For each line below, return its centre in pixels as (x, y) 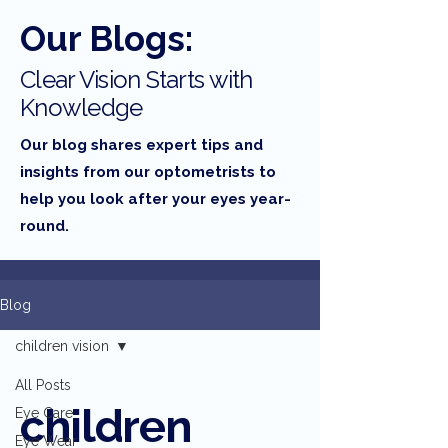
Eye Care (44, 413)
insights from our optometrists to (148, 172)
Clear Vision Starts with (136, 79)
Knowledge (81, 107)
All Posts (43, 385)
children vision (62, 346)
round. (44, 226)
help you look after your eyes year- (155, 199)
